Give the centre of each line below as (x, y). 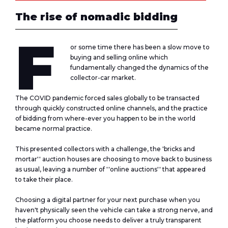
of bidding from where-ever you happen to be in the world (105, 118)
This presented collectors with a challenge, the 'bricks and (105, 149)
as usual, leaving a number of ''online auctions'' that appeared (110, 169)
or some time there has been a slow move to (140, 47)
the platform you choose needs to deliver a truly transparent (108, 220)
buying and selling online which (119, 57)
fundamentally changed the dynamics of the (139, 67)
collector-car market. (103, 78)
